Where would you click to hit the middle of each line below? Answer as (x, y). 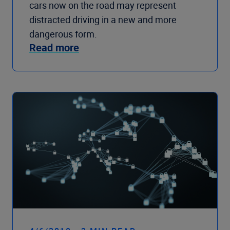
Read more (54, 47)
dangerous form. (63, 34)
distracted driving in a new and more (103, 19)
